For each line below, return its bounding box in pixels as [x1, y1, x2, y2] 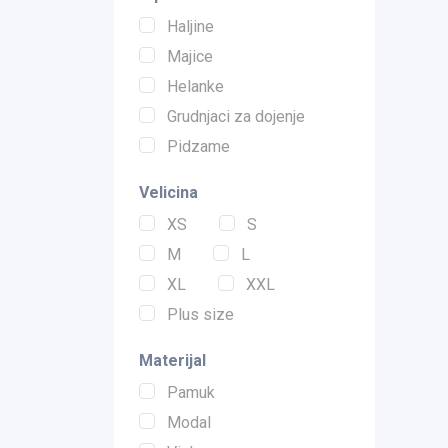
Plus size [167, 305, 234, 325]
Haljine [167, 17, 214, 37]
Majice [167, 47, 213, 67]
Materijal [139, 351, 206, 371]
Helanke [167, 77, 224, 97]
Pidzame [167, 137, 230, 157]
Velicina [139, 183, 198, 203]
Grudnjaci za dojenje [167, 107, 305, 127]
